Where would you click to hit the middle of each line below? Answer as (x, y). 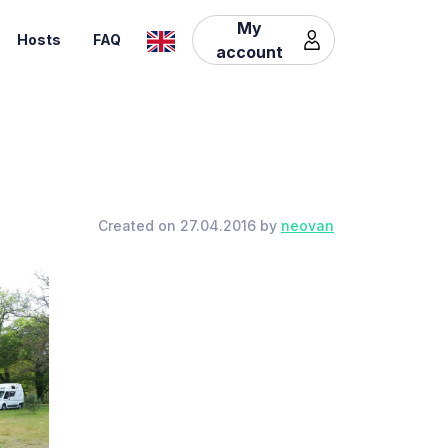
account (249, 51)
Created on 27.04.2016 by (189, 225)
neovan (307, 225)
